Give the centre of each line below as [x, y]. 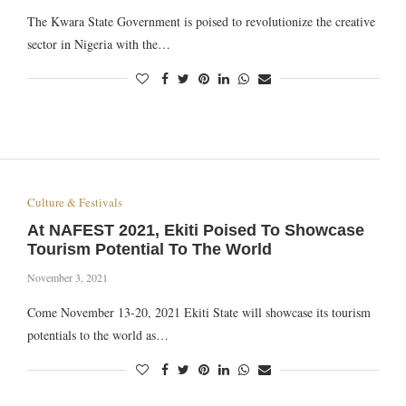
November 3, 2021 [67, 278]
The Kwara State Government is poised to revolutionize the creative [201, 21]
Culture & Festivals [74, 203]
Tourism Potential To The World [149, 250]
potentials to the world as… [97, 335]
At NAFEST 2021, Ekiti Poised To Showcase [195, 231]
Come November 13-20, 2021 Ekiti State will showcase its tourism [198, 313]
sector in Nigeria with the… [98, 43]
